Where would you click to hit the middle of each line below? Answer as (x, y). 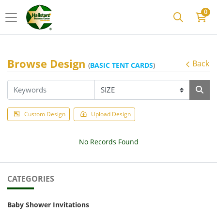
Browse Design (48, 63)
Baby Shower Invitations (48, 205)
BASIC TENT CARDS (122, 65)
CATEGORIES (31, 178)
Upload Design (111, 114)
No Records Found (108, 141)
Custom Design (45, 114)
